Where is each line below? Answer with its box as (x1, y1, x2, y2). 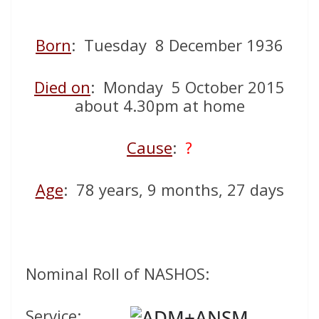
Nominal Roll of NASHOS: (26, 262, 209, 284)
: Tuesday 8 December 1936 (71, 33, 283, 56)
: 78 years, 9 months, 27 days (63, 178, 284, 200)
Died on (34, 75, 90, 98)
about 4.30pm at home (74, 94, 245, 116)
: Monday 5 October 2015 (90, 75, 285, 98)
